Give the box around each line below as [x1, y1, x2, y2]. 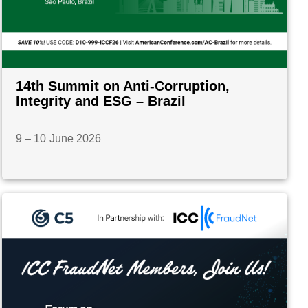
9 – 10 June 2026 [16, 133, 102, 145]
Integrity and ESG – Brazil [16, 93, 186, 109]
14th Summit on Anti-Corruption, [16, 78, 230, 94]
